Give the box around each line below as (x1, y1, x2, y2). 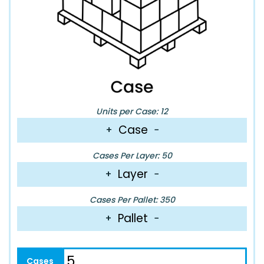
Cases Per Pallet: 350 (89, 193, 175, 206)
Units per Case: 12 (96, 105, 168, 117)
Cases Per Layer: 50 (92, 149, 172, 161)
